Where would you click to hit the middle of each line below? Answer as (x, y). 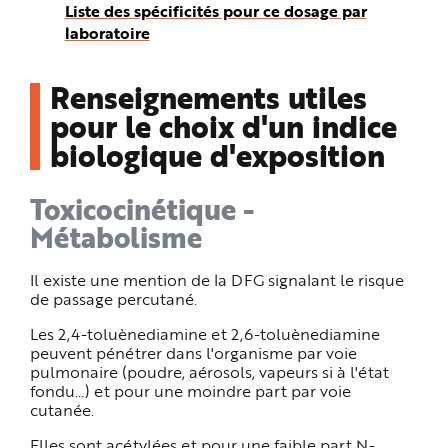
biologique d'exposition (217, 155)
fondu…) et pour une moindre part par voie (190, 391)
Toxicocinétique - (142, 209)
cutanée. (62, 410)
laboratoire (107, 33)
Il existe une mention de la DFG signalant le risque (217, 280)
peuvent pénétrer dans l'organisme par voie (193, 353)
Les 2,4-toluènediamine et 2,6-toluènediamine (205, 334)
